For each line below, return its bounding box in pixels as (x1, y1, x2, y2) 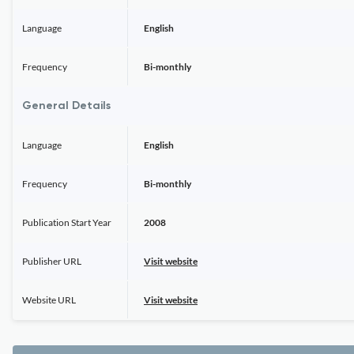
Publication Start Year (22, 217, 111, 228)
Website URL (22, 294, 76, 306)
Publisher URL (22, 255, 81, 267)
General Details (22, 100, 111, 111)
